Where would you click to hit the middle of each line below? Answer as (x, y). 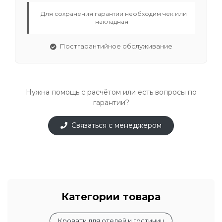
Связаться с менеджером (116, 125)
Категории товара (111, 196)
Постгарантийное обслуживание (115, 46)
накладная (112, 21)
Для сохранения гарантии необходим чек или (113, 13)
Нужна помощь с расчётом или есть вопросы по (111, 92)
